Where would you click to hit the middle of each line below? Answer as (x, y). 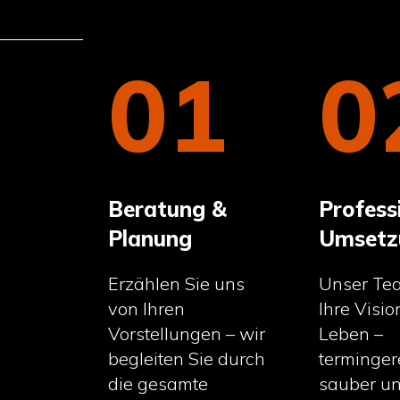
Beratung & (168, 209)
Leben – (350, 334)
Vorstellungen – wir (187, 334)
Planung (150, 239)
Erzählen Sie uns (177, 284)
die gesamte (158, 384)
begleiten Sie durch (187, 359)
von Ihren (147, 309)
